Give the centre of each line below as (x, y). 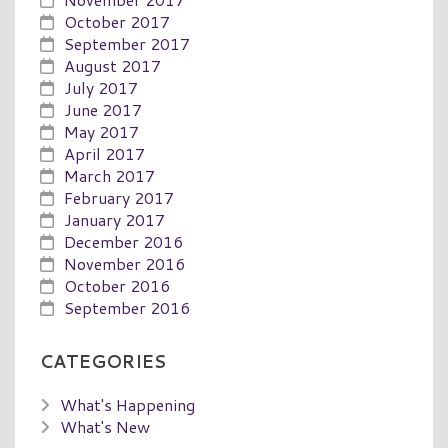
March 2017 (109, 175)
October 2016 (117, 285)
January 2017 (114, 219)
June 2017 (103, 109)
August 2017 (112, 65)
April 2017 (104, 153)
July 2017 (101, 87)
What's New (105, 426)
